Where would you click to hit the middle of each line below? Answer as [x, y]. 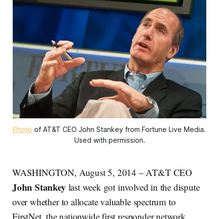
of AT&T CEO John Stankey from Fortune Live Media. [119, 130]
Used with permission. [109, 140]
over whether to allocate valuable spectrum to [94, 202]
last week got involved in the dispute [133, 187]
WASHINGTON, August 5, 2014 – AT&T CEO [102, 173]
